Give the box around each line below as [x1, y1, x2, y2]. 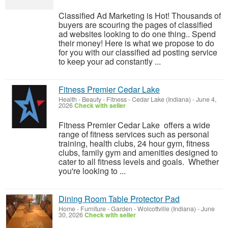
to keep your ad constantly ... [59, 55, 161, 67]
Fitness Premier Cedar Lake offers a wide [59, 119, 210, 131]
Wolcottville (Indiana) [137, 204, 196, 213]
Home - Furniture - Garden [59, 204, 132, 213]
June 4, [194, 95, 216, 104]
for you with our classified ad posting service [59, 46, 217, 58]
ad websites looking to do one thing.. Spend [59, 28, 216, 40]
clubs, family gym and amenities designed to [59, 147, 218, 158]
